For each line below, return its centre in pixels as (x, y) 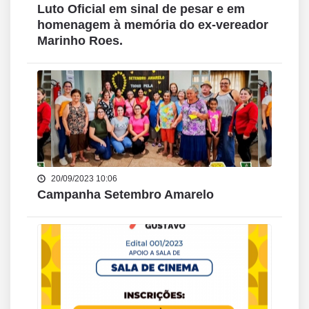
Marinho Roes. (80, 41)
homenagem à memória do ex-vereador (153, 25)
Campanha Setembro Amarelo (126, 195)
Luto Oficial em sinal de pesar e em (141, 9)
